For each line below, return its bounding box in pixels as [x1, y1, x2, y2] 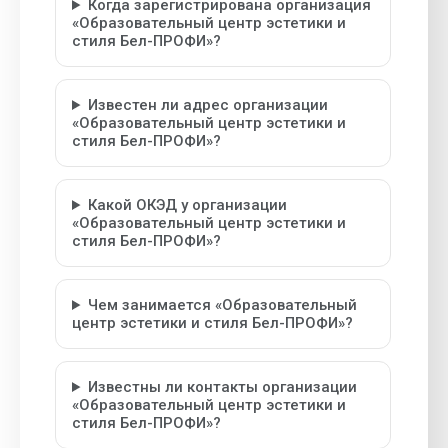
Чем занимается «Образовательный [87, 296, 357, 314]
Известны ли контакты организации [87, 378, 357, 396]
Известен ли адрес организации [87, 96, 328, 114]
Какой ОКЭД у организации [87, 196, 287, 214]
